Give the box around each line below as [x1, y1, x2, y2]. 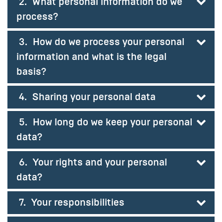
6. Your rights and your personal [16, 156, 167, 168]
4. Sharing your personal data [16, 90, 156, 103]
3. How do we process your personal [16, 35, 184, 48]
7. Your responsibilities [16, 196, 124, 209]
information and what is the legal [16, 50, 166, 63]
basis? [16, 65, 46, 78]
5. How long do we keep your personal [16, 115, 192, 128]
